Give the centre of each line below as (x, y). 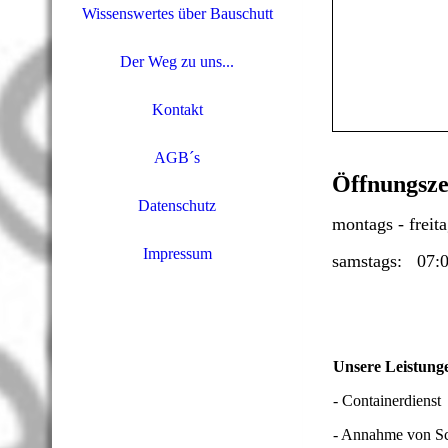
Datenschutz (177, 205)
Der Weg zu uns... (177, 61)
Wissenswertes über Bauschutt (177, 13)
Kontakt (177, 109)
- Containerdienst (387, 401)
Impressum (177, 253)
